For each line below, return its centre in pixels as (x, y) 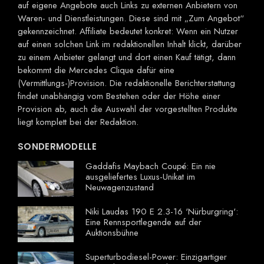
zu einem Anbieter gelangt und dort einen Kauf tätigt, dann (127, 57)
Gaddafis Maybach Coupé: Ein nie (151, 166)
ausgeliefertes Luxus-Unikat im (140, 177)
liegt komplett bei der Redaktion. (78, 122)
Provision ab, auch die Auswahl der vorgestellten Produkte (128, 109)
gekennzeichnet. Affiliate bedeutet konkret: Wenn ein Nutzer (128, 32)
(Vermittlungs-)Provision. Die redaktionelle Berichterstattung (126, 83)
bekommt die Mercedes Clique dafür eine (96, 70)
